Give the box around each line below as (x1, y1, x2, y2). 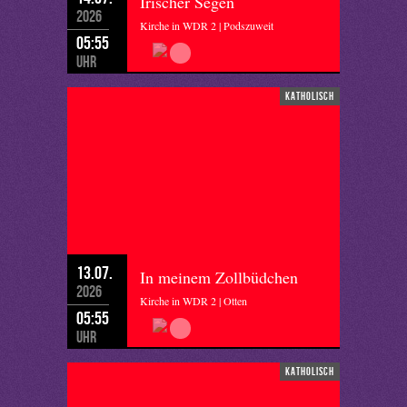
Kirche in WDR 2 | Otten (140, 293, 247, 308)
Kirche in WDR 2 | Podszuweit (140, 18, 273, 33)
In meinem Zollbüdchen (140, 266, 298, 288)
